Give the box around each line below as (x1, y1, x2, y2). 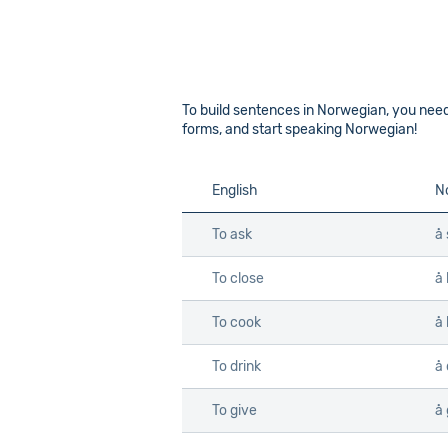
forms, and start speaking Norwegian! (182, 120, 417, 138)
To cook (212, 313, 261, 331)
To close (212, 269, 264, 287)
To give (212, 401, 257, 419)
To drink (212, 357, 261, 375)
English (212, 181, 258, 199)
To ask (212, 225, 252, 243)
